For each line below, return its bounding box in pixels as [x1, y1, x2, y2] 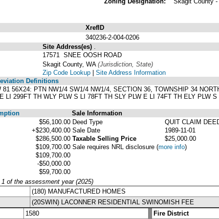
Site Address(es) [43, 43, 94, 50]
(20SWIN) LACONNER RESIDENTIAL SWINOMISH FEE [32, 198, 194, 206]
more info [158, 143, 185, 151]
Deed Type [72, 118, 103, 126]
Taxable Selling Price [72, 134, 136, 142]
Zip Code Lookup [43, 68, 90, 76]
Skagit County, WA [43, 60, 98, 68]
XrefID [86, 23, 104, 31]
